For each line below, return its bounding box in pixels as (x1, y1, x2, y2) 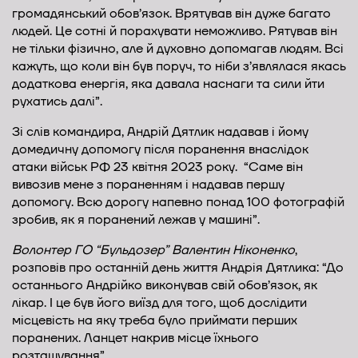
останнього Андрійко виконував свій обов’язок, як (12, 276, 317, 295)
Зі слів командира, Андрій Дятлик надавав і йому (12, 123, 308, 141)
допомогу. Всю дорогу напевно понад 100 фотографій (12, 193, 344, 212)
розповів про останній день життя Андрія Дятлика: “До (12, 259, 344, 277)
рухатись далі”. (12, 93, 102, 111)
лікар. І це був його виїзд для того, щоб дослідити (12, 294, 307, 312)
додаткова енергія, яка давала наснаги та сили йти (12, 75, 324, 93)
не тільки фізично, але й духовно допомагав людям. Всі (12, 40, 344, 58)
